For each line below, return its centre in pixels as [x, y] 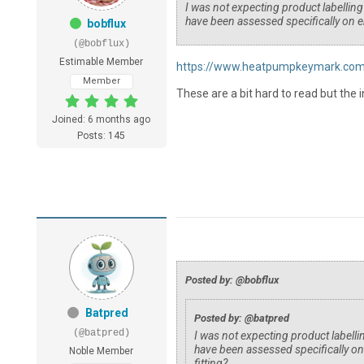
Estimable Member [102, 62]
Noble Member [102, 351]
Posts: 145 [102, 136]
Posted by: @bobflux [232, 280]
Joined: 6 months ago [102, 120]
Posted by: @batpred [241, 318]
